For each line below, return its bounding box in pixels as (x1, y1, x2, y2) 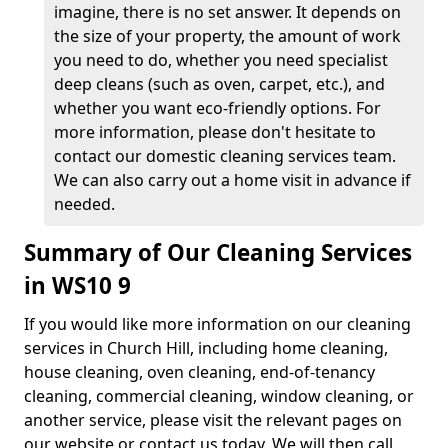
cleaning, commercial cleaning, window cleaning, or (24, 385, 414, 407)
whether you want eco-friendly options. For (54, 97, 381, 119)
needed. (54, 193, 119, 215)
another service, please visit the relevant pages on (24, 409, 402, 431)
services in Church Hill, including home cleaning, (24, 337, 388, 359)
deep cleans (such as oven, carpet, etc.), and (54, 73, 385, 95)
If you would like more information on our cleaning (24, 313, 411, 335)
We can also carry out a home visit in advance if (54, 169, 411, 191)
